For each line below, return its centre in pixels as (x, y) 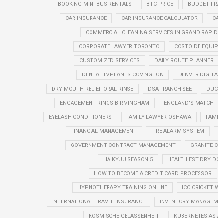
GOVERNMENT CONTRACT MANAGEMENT (123, 145)
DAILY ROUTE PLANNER (184, 60)
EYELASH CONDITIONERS (80, 117)
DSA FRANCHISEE (170, 89)
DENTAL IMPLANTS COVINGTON (123, 74)
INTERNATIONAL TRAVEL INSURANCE (98, 201)
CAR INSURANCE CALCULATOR (159, 18)
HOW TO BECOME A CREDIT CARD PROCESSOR (153, 173)
